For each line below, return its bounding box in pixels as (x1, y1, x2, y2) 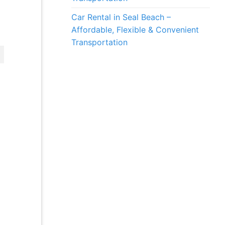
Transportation (71, 37, 128, 48)
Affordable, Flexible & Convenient (71, 25, 199, 35)
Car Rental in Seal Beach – (71, 12, 171, 23)
